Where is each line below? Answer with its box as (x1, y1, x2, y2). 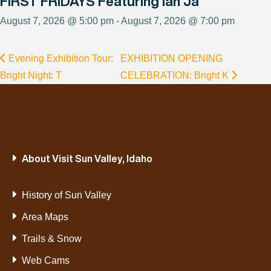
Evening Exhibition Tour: (6, 53, 113, 64)
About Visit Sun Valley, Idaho (21, 151, 152, 166)
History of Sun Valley (21, 190, 111, 201)
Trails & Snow (21, 233, 82, 244)
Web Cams (21, 255, 70, 266)
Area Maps (21, 212, 68, 223)
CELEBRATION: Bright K (120, 70, 232, 81)
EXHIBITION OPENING (120, 53, 223, 64)
